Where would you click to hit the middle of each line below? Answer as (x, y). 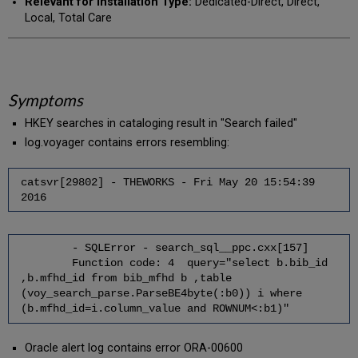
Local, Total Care (68, 18)
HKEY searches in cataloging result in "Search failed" (161, 124)
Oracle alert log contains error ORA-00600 (133, 348)
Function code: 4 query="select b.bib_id (174, 263)
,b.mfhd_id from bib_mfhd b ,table (126, 278)
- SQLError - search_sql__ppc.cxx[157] (164, 248)
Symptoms (46, 100)
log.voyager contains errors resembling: (127, 142)
